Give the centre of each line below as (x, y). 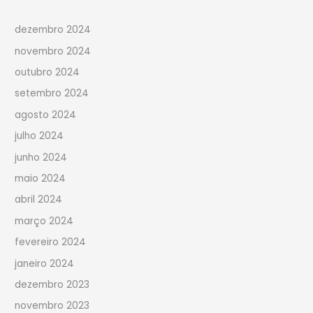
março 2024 (44, 221)
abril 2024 (39, 200)
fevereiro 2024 (51, 242)
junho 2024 (41, 157)
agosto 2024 (46, 115)
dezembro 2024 (53, 30)
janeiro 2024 (45, 263)
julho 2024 (39, 136)
